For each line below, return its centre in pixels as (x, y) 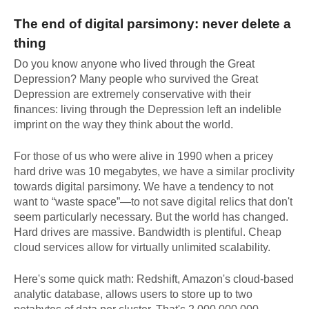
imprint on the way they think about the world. (123, 124)
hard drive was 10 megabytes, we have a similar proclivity (154, 171)
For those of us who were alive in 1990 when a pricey (143, 156)
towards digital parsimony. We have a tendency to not (143, 186)
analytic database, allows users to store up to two (133, 294)
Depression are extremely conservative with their (132, 94)
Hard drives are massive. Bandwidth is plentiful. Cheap (148, 232)
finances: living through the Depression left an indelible (148, 109)
